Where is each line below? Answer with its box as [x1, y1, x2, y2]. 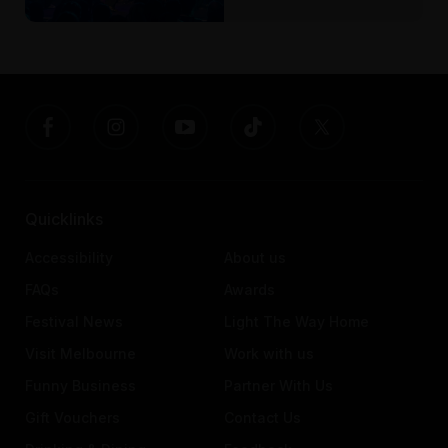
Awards [223, 280, 275, 298]
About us [223, 248, 286, 266]
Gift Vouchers [24, 408, 120, 426]
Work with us [223, 344, 314, 362]
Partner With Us [223, 376, 333, 394]
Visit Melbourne [24, 344, 136, 362]
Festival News [24, 312, 123, 330]
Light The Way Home [223, 312, 369, 330]
